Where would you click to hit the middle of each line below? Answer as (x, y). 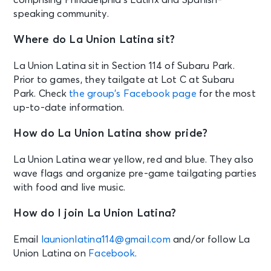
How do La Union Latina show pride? (111, 133)
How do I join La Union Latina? (95, 213)
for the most (226, 93)
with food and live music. (70, 187)
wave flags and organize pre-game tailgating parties (135, 173)
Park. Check (41, 93)
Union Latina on (51, 253)
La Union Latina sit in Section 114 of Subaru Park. (124, 66)
